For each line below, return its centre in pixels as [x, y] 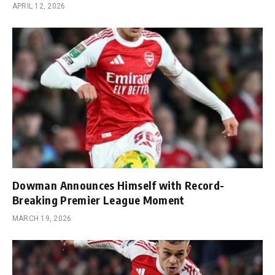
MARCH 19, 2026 [42, 219]
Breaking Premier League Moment [99, 200]
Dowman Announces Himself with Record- [118, 185]
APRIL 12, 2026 [39, 6]
